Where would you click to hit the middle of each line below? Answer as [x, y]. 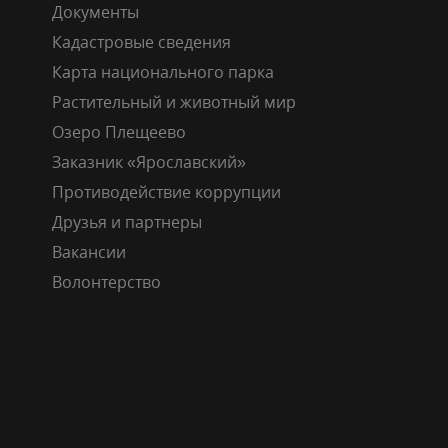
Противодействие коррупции [166, 191]
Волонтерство [106, 281]
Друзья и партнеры [127, 221]
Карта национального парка [163, 71]
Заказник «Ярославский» [149, 161]
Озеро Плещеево [119, 131]
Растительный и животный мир [174, 101]
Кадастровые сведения [141, 41]
